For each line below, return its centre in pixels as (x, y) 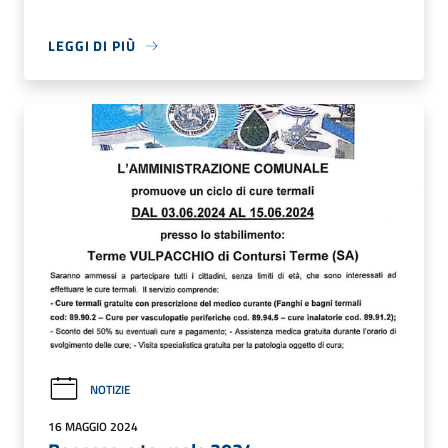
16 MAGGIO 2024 (93, 427)
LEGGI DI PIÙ (92, 46)
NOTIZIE (110, 390)
